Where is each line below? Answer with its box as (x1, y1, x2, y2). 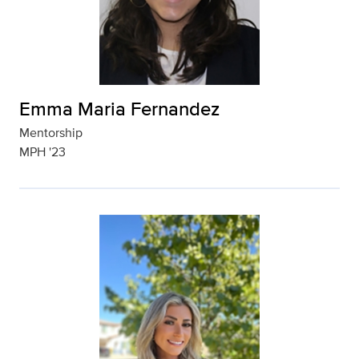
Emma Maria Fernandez (19, 95, 220, 123)
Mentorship (19, 123, 83, 142)
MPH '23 (19, 143, 66, 161)
